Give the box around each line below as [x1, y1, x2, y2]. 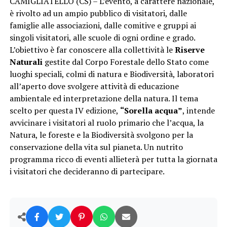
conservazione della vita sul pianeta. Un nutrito [9, 141, 183, 153]
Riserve [174, 44, 205, 56]
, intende [182, 105, 215, 117]
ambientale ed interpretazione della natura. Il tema [9, 93, 198, 104]
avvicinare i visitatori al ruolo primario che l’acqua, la [9, 117, 204, 129]
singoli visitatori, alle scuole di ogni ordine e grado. [9, 32, 195, 44]
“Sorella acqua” [120, 105, 182, 117]
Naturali [9, 56, 43, 68]
